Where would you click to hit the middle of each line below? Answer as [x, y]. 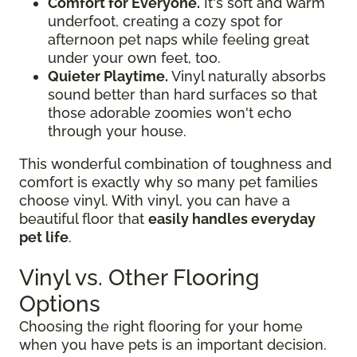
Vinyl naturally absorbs [247, 76]
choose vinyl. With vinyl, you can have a [155, 201]
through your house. [117, 131]
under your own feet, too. [134, 58]
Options [60, 304]
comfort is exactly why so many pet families [169, 182]
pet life [44, 237]
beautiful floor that [84, 219]
